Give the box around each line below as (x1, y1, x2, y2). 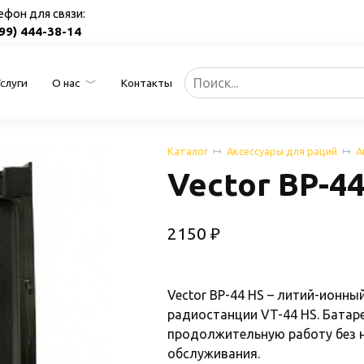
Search (184, 68, 224, 84)
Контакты (121, 76, 173, 89)
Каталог (167, 145, 208, 157)
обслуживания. (167, 345, 260, 361)
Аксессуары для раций (227, 145, 337, 157)
